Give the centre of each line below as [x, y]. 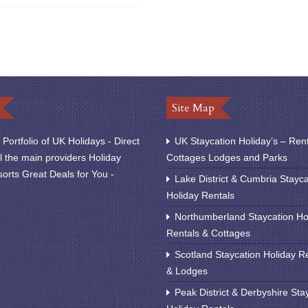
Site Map [194, 108]
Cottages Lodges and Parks [227, 157]
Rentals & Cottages [209, 233]
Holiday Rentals [201, 195]
